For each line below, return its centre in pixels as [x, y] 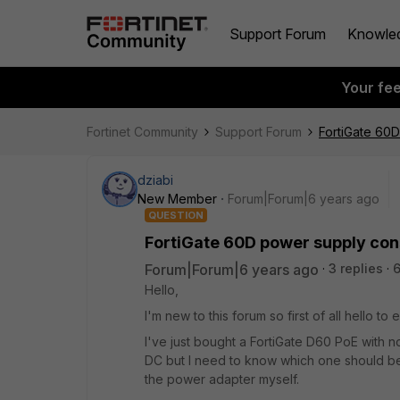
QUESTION [176, 215]
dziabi [155, 180]
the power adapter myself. [222, 379]
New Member [177, 199]
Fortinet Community [142, 132]
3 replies [356, 268]
